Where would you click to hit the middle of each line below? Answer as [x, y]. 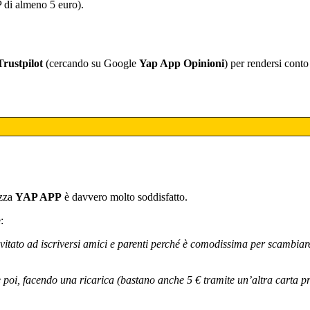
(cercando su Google [91, 64]
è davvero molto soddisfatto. [125, 197]
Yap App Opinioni [182, 64]
